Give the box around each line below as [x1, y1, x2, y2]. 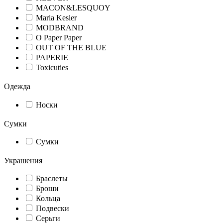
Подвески [36, 204, 69, 213]
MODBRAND [36, 23, 84, 32]
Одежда [4, 82, 30, 91]
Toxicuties [36, 63, 68, 72]
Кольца [36, 194, 60, 203]
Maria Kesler [36, 13, 77, 22]
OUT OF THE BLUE [36, 43, 107, 52]
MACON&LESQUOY [36, 3, 111, 12]
